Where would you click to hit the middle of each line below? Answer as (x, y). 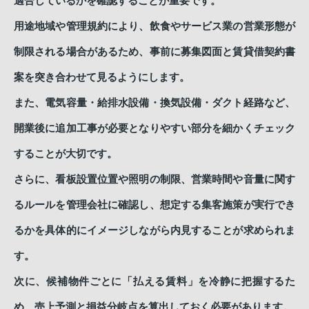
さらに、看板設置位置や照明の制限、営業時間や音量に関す (154, 179)
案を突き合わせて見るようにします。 (102, 77)
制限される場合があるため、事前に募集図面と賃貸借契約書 (154, 51)
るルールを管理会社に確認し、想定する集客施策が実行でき (154, 205)
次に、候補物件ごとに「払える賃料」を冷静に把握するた (154, 281)
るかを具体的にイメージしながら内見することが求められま (154, 230)
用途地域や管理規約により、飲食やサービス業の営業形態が (154, 26)
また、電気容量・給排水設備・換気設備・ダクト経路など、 (154, 102)
